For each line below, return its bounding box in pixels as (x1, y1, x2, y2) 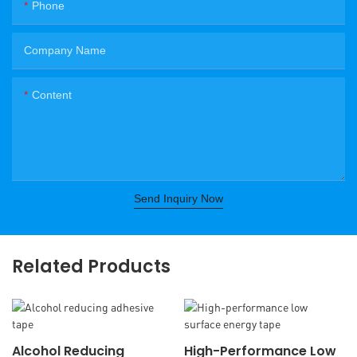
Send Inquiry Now (134, 191, 223, 205)
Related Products (12, 253, 171, 279)
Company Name (24, 43, 106, 57)
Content (32, 88, 72, 101)
